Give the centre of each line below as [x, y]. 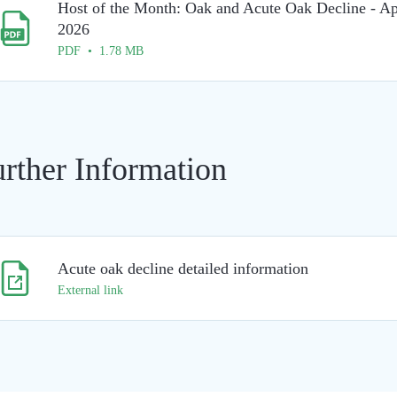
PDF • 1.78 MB [101, 51]
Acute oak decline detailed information [183, 269]
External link [90, 290]
